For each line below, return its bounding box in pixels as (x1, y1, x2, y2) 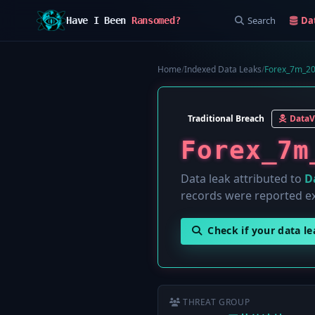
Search (247, 14, 276, 27)
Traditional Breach (188, 112, 264, 124)
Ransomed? (131, 15, 181, 26)
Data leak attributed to (181, 171, 304, 186)
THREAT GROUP (183, 296, 250, 308)
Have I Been (66, 15, 131, 26)
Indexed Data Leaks (184, 63, 262, 75)
